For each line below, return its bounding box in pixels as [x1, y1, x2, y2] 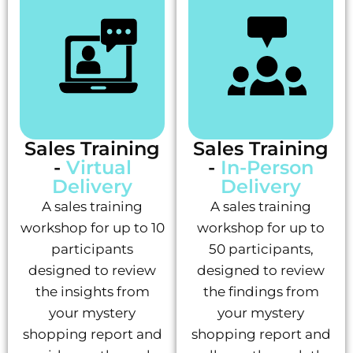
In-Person [221, 155, 314, 179]
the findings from [203, 283, 319, 299]
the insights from [35, 283, 150, 299]
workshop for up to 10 [20, 219, 165, 236]
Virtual [65, 155, 132, 179]
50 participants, [208, 240, 314, 257]
